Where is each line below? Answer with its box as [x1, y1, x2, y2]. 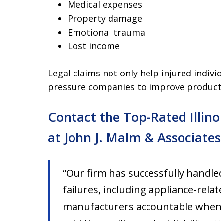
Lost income [68, 40, 120, 52]
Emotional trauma [68, 26, 145, 38]
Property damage [68, 12, 142, 24]
